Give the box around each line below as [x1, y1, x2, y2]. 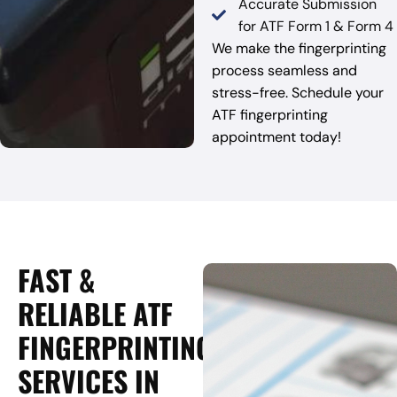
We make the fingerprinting [211, 39, 386, 58]
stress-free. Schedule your [211, 83, 384, 103]
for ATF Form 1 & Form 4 [237, 17, 393, 36]
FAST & [18, 259, 95, 301]
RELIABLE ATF [18, 292, 173, 335]
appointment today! [211, 128, 341, 147]
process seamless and [211, 61, 357, 81]
